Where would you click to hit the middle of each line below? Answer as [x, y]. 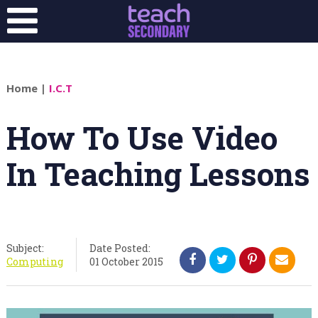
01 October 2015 [126, 262]
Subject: [25, 248]
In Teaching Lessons [158, 174]
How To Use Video [142, 138]
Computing [34, 262]
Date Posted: [120, 248]
